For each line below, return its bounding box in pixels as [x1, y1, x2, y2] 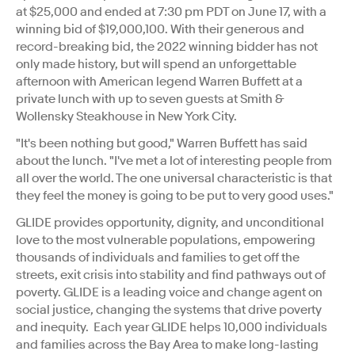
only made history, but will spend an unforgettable [16, 55, 296, 72]
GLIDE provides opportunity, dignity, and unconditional [16, 214, 324, 231]
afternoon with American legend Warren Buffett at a [16, 73, 303, 90]
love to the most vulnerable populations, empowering [16, 231, 315, 248]
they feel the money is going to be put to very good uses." [16, 187, 334, 204]
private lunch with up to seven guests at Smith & [16, 90, 284, 107]
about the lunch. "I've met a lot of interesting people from [16, 152, 332, 169]
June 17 [248, 3, 288, 20]
